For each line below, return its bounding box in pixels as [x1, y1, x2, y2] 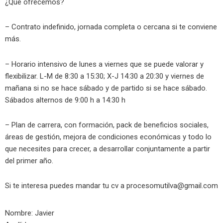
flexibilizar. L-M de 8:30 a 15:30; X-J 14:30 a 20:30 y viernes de [5, 71, 204, 81]
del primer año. [5, 156, 53, 165]
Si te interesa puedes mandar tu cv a [5, 181, 126, 190]
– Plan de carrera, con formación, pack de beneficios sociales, [5, 120, 209, 129]
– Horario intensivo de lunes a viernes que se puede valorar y [5, 59, 204, 69]
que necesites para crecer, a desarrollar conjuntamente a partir [5, 144, 210, 153]
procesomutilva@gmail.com [126, 181, 218, 190]
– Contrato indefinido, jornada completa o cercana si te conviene [5, 22, 217, 32]
